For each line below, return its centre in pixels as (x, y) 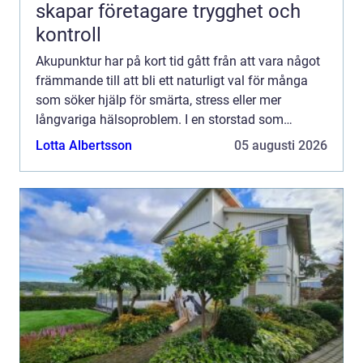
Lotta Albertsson (84, 145)
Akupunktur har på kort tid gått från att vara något (178, 61)
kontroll (68, 34)
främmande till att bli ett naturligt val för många (172, 80)
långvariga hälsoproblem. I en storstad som (160, 119)
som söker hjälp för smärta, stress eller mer (158, 100)
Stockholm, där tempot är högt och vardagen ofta (176, 139)
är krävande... (74, 158)
